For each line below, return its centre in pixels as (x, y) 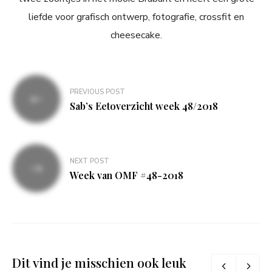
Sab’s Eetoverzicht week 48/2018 (144, 106)
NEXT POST (90, 161)
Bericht (36, 84)
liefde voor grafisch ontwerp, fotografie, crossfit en (136, 17)
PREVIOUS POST (97, 92)
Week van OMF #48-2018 (127, 175)
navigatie (43, 104)
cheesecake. (136, 36)
